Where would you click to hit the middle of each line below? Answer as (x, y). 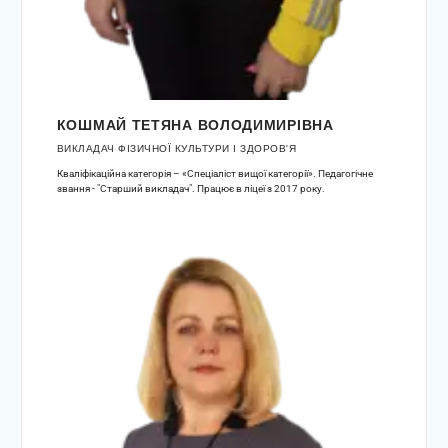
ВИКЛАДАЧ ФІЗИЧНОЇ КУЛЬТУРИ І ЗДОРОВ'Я (176, 149)
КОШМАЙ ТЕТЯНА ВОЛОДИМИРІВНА (195, 125)
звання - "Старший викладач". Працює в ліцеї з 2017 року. (190, 189)
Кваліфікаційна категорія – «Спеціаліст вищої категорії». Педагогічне (214, 174)
